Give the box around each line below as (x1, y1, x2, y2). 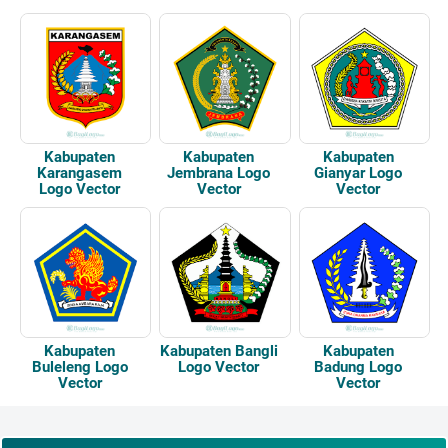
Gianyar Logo (314, 164, 403, 182)
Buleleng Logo (31, 358, 128, 376)
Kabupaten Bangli (159, 342, 278, 360)
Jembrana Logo (167, 164, 271, 182)
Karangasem (37, 164, 123, 182)
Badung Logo (314, 358, 403, 376)
